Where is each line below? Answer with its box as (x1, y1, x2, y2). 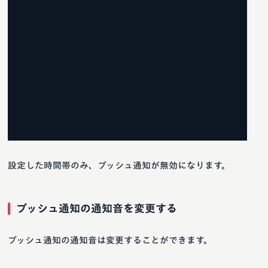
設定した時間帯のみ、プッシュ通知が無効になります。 (8, 161, 230, 170)
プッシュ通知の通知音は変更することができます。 (8, 236, 212, 245)
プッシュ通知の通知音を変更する (16, 203, 177, 214)
